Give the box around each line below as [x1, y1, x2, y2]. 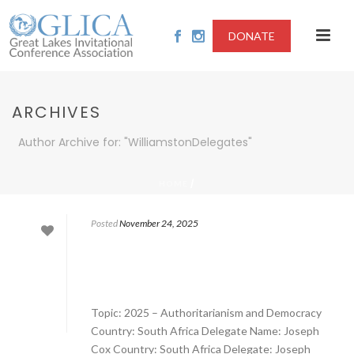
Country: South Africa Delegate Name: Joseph [91, 324, 319, 337]
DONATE [228, 29, 275, 43]
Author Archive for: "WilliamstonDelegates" [18, 134, 252, 150]
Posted [91, 217, 118, 229]
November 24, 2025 [119, 217, 198, 229]
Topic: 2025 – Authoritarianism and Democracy [91, 306, 322, 319]
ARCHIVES [12, 101, 101, 123]
